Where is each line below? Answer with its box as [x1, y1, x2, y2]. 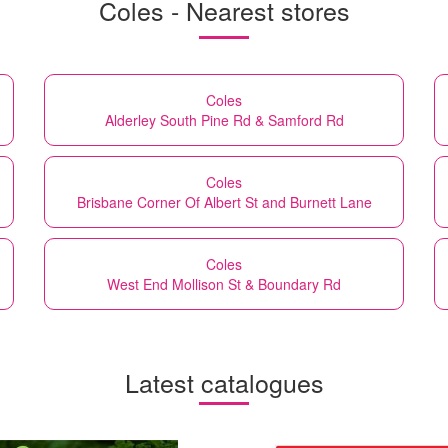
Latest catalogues [124, 363, 324, 400]
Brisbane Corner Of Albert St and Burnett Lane [76, 191, 372, 212]
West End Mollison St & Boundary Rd [107, 273, 341, 294]
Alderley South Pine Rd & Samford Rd [104, 109, 344, 130]
